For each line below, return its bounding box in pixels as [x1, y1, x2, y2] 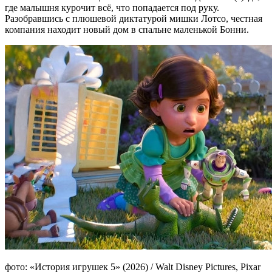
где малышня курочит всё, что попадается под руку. [5, 2, 219, 13]
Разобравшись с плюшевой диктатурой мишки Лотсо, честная [5, 13, 262, 24]
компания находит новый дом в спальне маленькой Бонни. [5, 24, 249, 35]
